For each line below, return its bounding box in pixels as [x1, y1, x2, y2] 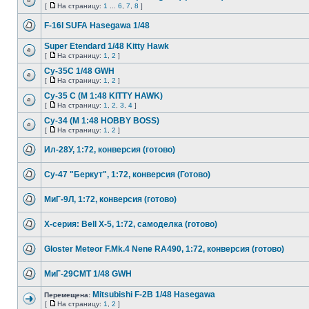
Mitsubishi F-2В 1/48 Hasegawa [92, 290, 215, 299]
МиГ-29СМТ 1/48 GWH [44, 269, 132, 279]
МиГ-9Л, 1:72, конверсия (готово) [44, 195, 177, 204]
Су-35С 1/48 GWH [44, 66, 114, 76]
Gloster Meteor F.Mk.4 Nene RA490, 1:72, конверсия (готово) [44, 244, 284, 254]
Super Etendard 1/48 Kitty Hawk [44, 41, 169, 51]
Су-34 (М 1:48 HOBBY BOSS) [44, 116, 159, 126]
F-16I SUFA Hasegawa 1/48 [44, 21, 150, 30]
